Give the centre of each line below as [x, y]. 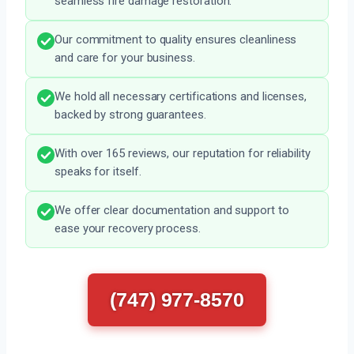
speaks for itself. [98, 172]
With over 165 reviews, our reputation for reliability [183, 154]
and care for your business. [125, 58]
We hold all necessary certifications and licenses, [181, 97]
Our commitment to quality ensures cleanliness [176, 40]
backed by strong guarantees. [130, 115]
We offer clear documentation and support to [172, 211]
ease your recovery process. [128, 229]
